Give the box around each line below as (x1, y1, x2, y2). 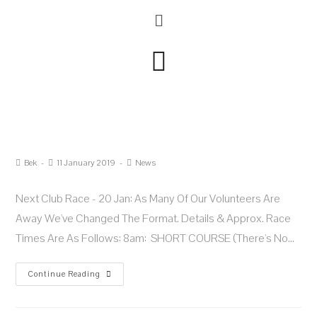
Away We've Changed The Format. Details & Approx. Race (16, 211, 292, 226)
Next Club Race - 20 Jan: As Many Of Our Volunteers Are (16, 191, 281, 207)
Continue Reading (28, 269, 101, 279)
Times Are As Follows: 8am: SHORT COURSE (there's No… (16, 231, 295, 246)
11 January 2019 (57, 157, 116, 169)
